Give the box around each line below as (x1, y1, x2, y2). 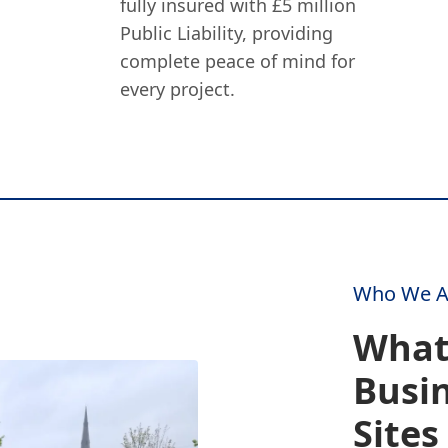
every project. (120, 77, 236, 101)
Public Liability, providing (120, 21, 334, 45)
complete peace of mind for (120, 49, 356, 73)
